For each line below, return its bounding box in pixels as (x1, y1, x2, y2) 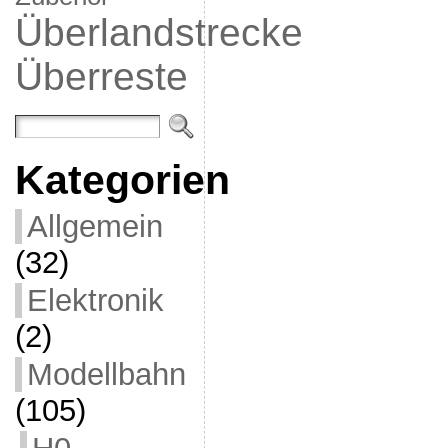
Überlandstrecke (14, 11, 303, 54)
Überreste (14, 55, 188, 98)
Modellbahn (26, 357, 186, 392)
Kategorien (14, 157, 230, 203)
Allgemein (26, 209, 163, 244)
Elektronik (26, 283, 164, 318)
